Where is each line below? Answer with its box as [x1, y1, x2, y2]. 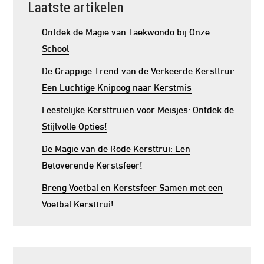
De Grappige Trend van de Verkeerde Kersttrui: [42, 63, 235, 77]
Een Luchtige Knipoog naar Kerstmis [42, 80, 192, 93]
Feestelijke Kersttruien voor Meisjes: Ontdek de [42, 102, 235, 115]
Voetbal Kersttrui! [42, 196, 114, 210]
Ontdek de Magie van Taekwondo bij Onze [42, 24, 210, 38]
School [42, 41, 70, 54]
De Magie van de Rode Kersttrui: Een [42, 141, 191, 154]
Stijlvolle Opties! [42, 118, 108, 132]
